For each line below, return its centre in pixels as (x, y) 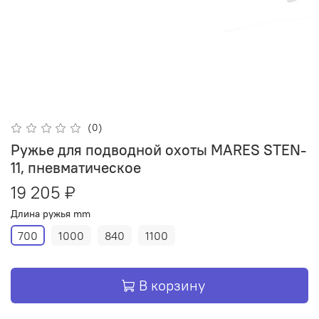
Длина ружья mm (51, 213)
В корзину (172, 286)
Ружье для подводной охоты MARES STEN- (158, 150)
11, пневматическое (76, 167)
